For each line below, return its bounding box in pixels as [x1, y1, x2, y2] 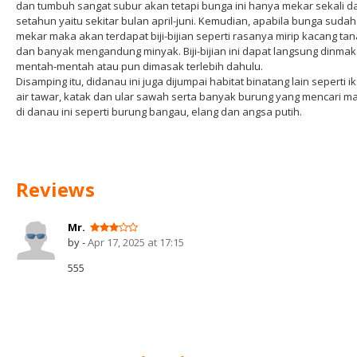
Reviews [16, 176, 95, 202]
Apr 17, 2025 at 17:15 [88, 235, 184, 249]
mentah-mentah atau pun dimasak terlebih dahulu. [16, 59, 263, 73]
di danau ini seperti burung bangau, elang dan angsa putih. [16, 104, 302, 119]
